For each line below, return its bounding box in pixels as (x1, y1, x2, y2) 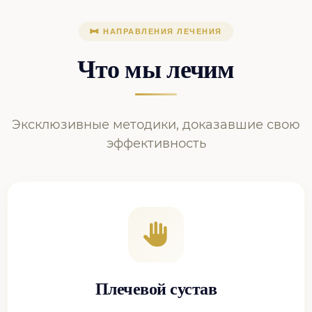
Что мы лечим (77, 56, 235, 84)
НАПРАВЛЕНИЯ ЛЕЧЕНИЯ (100, 27, 222, 36)
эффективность (106, 136, 206, 151)
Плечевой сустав (95, 280, 217, 298)
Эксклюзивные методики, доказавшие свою (12, 117, 300, 132)
